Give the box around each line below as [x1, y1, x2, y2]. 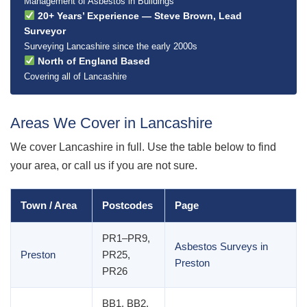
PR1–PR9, [102, 232, 150, 244]
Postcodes [102, 199, 153, 211]
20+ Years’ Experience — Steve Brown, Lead [34, 10, 242, 21]
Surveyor [24, 25, 66, 36]
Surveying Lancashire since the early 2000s [24, 40, 197, 51]
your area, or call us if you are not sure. [10, 160, 197, 171]
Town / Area [21, 199, 77, 211]
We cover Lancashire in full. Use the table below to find [10, 141, 276, 153]
